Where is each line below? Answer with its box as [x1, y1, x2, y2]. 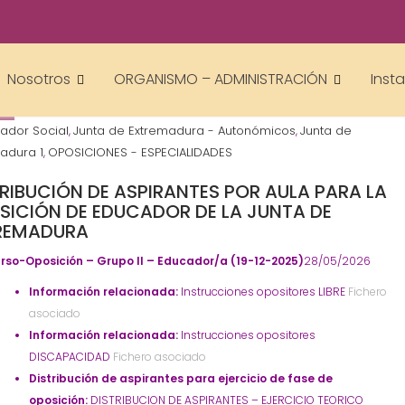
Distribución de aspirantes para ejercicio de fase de [29, 371, 334, 386]
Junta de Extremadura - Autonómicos [73, 122, 297, 139]
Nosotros [7, 69, 71, 89]
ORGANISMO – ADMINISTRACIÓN [114, 69, 327, 89]
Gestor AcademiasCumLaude [31, 34, 208, 52]
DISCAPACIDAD [29, 349, 111, 364]
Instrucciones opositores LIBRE [181, 284, 346, 299]
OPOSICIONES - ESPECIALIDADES [48, 144, 233, 161]
